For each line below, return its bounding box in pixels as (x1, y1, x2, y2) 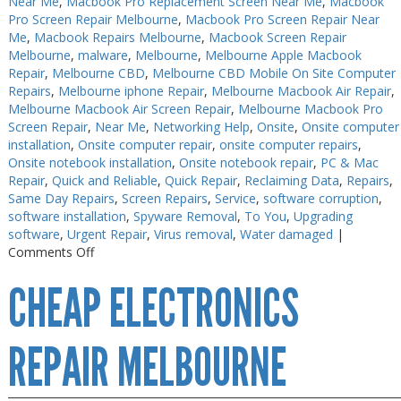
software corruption (262, 190, 379, 207)
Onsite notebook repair (178, 154, 313, 171)
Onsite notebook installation (7, 154, 172, 171)
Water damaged (239, 226, 333, 243)
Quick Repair (164, 172, 237, 189)
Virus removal (153, 226, 233, 243)
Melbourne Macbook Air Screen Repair (7, 100, 231, 117)
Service (214, 190, 256, 207)
